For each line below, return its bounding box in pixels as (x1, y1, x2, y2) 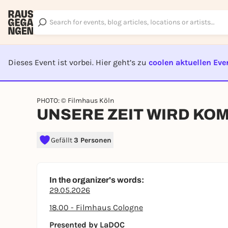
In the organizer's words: (49, 176, 144, 184)
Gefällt (51, 135, 74, 145)
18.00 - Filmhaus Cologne (49, 203, 143, 212)
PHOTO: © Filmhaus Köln (37, 96, 114, 105)
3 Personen (74, 135, 111, 145)
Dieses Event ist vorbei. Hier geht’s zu (8, 58, 149, 67)
